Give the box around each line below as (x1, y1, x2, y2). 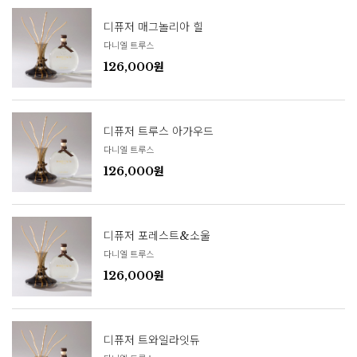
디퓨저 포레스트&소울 (104, 229, 210, 244)
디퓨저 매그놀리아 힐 (104, 20, 203, 35)
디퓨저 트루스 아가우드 (104, 124, 214, 139)
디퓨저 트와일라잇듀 (104, 333, 200, 348)
